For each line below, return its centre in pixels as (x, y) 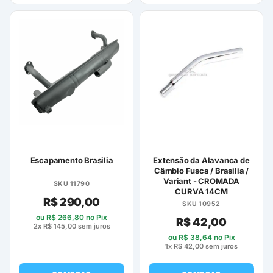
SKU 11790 (72, 184)
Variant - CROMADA (201, 181)
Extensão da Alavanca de (201, 161)
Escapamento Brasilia (72, 161)
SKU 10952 (201, 204)
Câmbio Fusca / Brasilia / (201, 171)
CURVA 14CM (201, 192)
